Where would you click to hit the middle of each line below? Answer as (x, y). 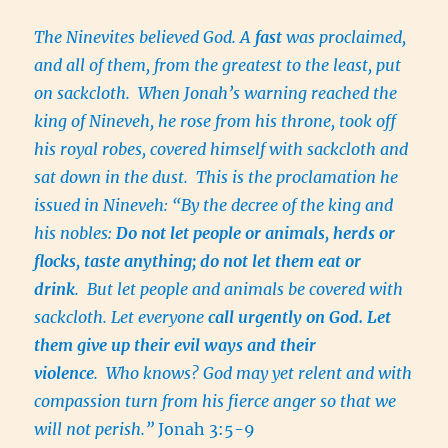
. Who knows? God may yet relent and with (253, 373)
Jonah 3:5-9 (205, 429)
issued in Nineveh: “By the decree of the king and (214, 205)
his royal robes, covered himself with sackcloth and (221, 149)
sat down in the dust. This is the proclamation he (216, 177)
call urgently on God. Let (300, 317)
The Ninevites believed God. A (143, 37)
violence (64, 373)
